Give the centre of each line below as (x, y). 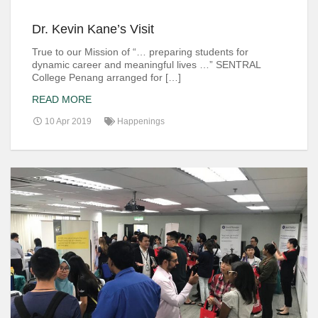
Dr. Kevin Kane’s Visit (93, 29)
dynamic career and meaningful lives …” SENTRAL (146, 64)
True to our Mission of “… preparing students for (140, 51)
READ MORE (62, 99)
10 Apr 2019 (67, 121)
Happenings (141, 121)
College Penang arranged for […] (106, 77)
